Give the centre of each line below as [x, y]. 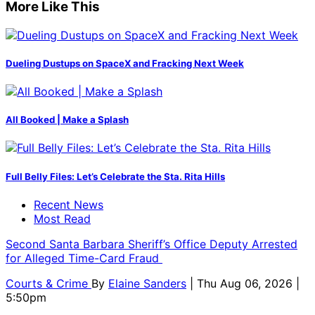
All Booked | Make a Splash [67, 120]
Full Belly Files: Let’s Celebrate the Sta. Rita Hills [115, 176]
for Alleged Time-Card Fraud [84, 258]
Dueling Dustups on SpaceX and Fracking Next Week [125, 63]
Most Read [62, 218]
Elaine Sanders [147, 283]
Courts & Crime [49, 283]
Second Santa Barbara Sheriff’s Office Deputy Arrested [152, 244]
